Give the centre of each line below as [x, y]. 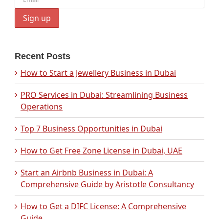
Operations [42, 107]
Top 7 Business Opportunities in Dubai [91, 129]
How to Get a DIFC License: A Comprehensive [103, 207]
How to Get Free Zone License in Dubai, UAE [101, 151]
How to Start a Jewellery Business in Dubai [98, 73]
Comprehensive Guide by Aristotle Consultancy [107, 185]
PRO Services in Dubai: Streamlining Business [104, 95]
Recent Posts [43, 56]
